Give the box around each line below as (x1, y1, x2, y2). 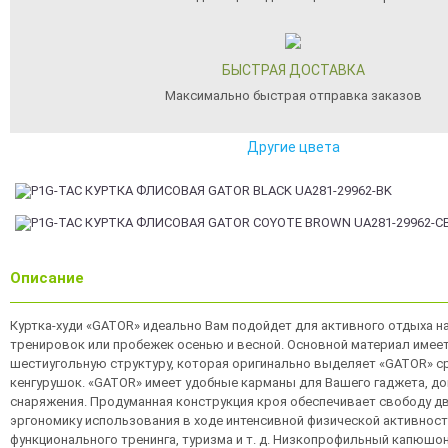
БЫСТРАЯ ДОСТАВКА (221, 62, 365, 78)
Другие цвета (246, 139, 340, 155)
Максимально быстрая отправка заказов (164, 88, 422, 103)
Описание (10, 269, 84, 287)
